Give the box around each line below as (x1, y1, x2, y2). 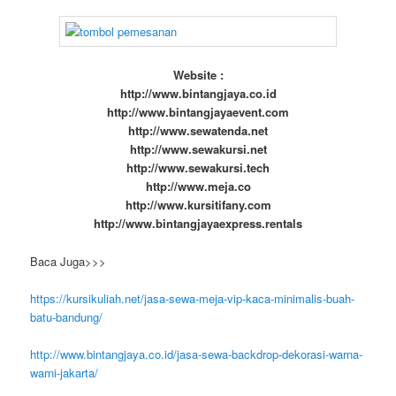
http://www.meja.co (145, 178, 251, 195)
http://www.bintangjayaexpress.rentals (94, 215, 302, 232)
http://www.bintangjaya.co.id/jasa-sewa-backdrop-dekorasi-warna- (30, 345, 363, 362)
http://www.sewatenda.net (128, 122, 268, 140)
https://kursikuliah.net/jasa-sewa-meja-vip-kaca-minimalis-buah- (30, 289, 355, 307)
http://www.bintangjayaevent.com (107, 103, 289, 121)
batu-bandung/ (30, 308, 103, 325)
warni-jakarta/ (30, 363, 99, 381)
